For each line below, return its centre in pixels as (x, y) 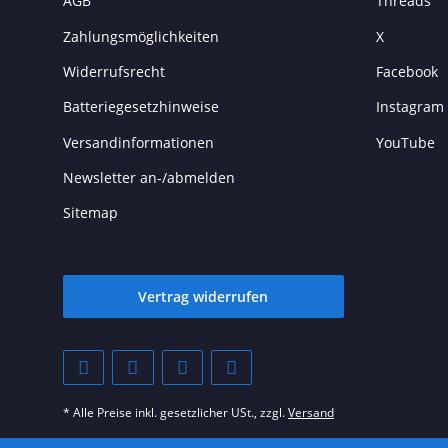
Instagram (409, 107)
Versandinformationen (138, 142)
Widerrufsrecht (114, 71)
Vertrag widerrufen (203, 296)
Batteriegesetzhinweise (141, 107)
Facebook (406, 71)
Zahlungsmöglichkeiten (141, 36)
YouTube (405, 142)
